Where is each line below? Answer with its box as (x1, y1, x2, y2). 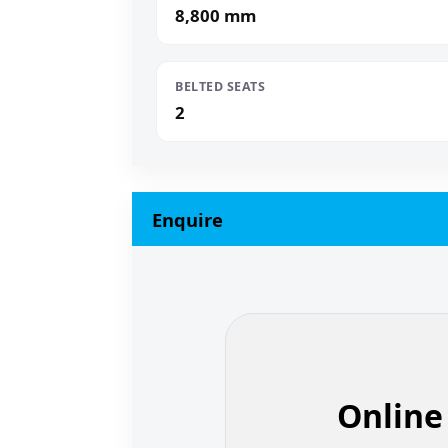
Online (336, 393, 443, 437)
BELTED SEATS (175, 78, 266, 96)
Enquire (152, 206, 223, 232)
